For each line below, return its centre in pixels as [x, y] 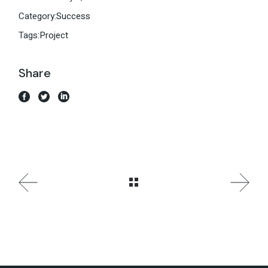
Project [54, 35]
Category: [38, 16]
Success [74, 16]
